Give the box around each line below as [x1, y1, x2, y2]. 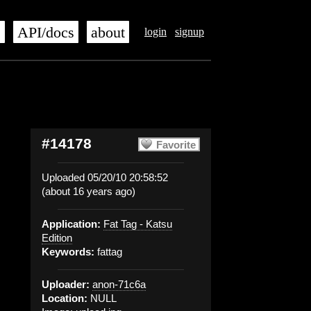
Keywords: [42, 246, 94, 258]
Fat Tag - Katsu [103, 218, 172, 230]
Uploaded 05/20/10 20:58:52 [42, 171, 168, 183]
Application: [42, 218, 101, 230]
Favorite [156, 139, 196, 151]
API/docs [17, 24, 74, 41]
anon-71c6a [92, 278, 146, 290]
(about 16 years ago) [42, 185, 135, 197]
